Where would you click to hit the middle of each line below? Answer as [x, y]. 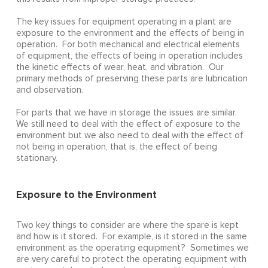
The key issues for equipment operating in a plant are [124, 22]
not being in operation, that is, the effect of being [116, 147]
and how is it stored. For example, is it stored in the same [131, 237]
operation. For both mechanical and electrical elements [128, 45]
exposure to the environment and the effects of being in [130, 33]
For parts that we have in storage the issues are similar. [127, 113]
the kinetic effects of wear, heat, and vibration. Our [120, 68]
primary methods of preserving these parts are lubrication [132, 79]
